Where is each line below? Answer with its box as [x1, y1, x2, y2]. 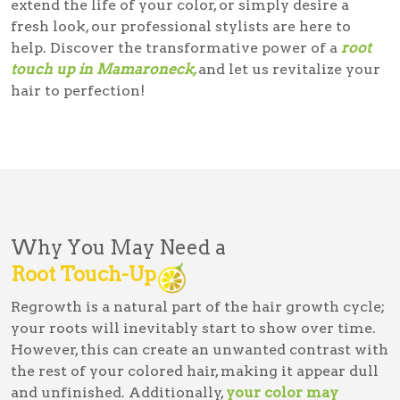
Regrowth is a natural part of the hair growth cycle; [11, 297, 385, 315]
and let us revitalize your [198, 60, 380, 78]
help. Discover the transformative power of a [11, 38, 341, 56]
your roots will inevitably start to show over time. [11, 319, 376, 337]
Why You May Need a [11, 234, 226, 260]
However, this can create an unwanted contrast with [11, 340, 388, 358]
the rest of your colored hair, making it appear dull [11, 362, 379, 379]
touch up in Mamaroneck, [11, 60, 198, 78]
